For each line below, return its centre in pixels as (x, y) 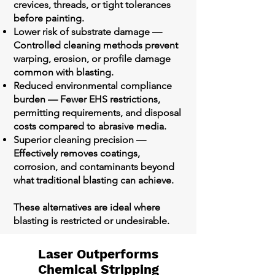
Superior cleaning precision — (80, 140)
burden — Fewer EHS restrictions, (87, 99)
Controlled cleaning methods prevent (96, 45)
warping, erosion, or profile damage (92, 59)
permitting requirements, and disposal (97, 113)
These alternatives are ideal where (87, 207)
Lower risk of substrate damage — (88, 32)
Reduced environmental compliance (93, 86)
